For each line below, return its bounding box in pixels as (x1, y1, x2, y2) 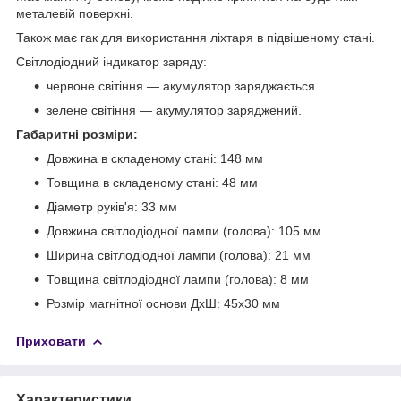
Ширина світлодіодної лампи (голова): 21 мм (47, 247, 311, 262)
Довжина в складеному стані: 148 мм (47, 150, 263, 166)
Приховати (16, 333, 86, 348)
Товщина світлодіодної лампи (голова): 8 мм (47, 271, 309, 286)
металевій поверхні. (16, 5, 133, 21)
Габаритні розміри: (16, 126, 138, 141)
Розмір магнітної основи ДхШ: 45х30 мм (47, 295, 280, 311)
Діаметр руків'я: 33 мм (47, 199, 177, 214)
